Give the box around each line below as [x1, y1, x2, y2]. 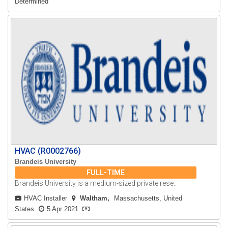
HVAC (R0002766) [15, 146, 81, 156]
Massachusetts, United [114, 194, 183, 203]
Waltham [80, 194, 108, 203]
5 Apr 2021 [47, 205, 79, 213]
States [15, 205, 35, 213]
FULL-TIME [87, 168, 125, 177]
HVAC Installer [24, 194, 68, 203]
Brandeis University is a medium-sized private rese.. [15, 179, 177, 188]
